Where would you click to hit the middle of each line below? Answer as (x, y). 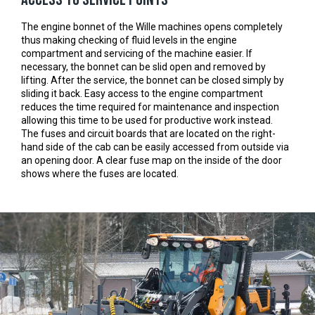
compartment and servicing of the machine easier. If (137, 54)
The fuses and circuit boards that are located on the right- (148, 134)
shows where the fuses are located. (100, 174)
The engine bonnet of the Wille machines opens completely (152, 27)
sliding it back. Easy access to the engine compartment (142, 94)
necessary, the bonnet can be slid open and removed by (143, 67)
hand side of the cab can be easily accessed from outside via (155, 147)
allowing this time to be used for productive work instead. (147, 121)
